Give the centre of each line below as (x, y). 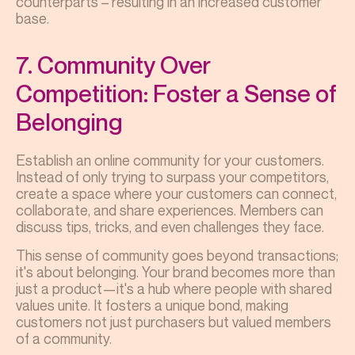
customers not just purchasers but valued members (174, 321)
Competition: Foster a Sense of (176, 93)
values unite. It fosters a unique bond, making (152, 305)
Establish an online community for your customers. (170, 160)
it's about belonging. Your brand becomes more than (176, 271)
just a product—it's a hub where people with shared (174, 288)
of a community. (64, 338)
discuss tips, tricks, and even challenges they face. (172, 226)
